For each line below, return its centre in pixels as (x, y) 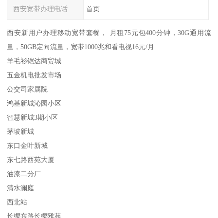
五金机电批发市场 (34, 75)
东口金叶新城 (27, 146)
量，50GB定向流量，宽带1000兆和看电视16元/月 (81, 47)
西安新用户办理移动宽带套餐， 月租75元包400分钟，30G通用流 (109, 33)
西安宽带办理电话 (41, 9)
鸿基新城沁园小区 (34, 103)
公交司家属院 (27, 89)
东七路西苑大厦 (31, 160)
